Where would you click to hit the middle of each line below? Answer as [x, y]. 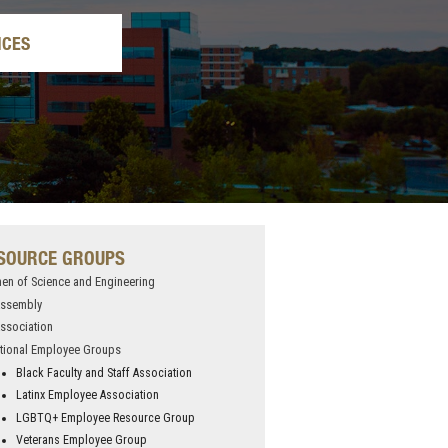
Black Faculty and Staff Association [104, 372]
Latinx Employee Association [88, 395]
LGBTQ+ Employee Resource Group [106, 417]
